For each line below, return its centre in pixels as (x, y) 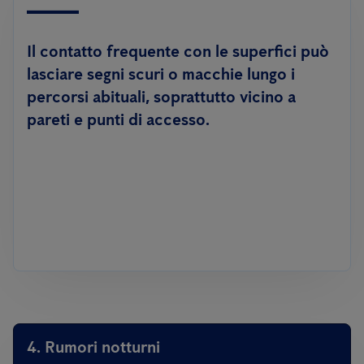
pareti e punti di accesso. (118, 119)
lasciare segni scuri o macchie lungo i (161, 74)
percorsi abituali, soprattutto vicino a (161, 97)
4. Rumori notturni (93, 347)
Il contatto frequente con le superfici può (178, 51)
